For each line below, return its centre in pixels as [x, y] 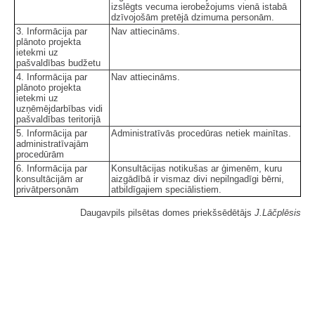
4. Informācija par [52, 77]
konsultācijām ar [50, 179]
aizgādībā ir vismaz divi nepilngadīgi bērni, [198, 179]
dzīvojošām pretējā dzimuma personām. [193, 17]
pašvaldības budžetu [58, 63]
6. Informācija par [52, 168]
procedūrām [40, 154]
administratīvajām [52, 143]
